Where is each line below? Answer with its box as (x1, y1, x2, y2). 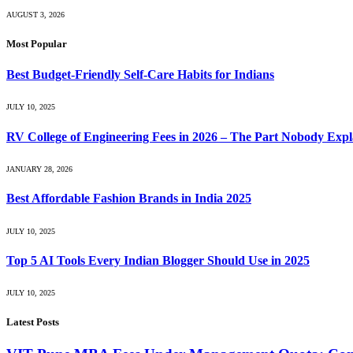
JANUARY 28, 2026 (6, 165, 72, 174)
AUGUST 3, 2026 (6, 9, 65, 19)
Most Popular (6, 38, 67, 50)
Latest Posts (6, 316, 59, 329)
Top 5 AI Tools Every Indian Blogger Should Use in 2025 (6, 253, 310, 267)
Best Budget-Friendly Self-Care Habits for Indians (6, 68, 274, 82)
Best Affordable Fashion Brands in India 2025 (6, 191, 251, 206)
